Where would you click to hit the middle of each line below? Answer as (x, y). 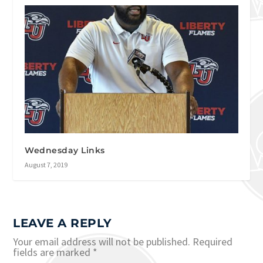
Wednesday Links (65, 151)
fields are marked (53, 252)
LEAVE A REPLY (63, 223)
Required (213, 242)
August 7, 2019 (46, 165)
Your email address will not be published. (102, 242)
